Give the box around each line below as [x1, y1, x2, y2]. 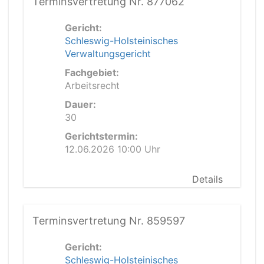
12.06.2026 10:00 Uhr [65, 143, 160, 155]
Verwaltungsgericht [65, 48, 151, 60]
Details [192, 173, 223, 185]
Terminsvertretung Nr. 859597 [32, 214, 185, 227]
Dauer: [65, 98, 96, 110]
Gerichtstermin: [65, 130, 138, 142]
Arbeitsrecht [65, 80, 120, 91]
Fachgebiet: [65, 67, 119, 78]
